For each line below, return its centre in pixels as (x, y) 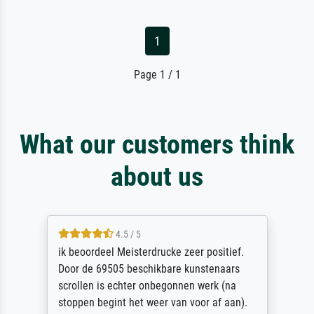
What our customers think (157, 144)
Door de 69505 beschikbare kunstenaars (116, 268)
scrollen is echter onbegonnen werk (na (114, 285)
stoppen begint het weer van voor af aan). (120, 302)
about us (157, 176)
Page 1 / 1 (157, 74)
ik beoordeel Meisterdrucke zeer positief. (118, 252)
